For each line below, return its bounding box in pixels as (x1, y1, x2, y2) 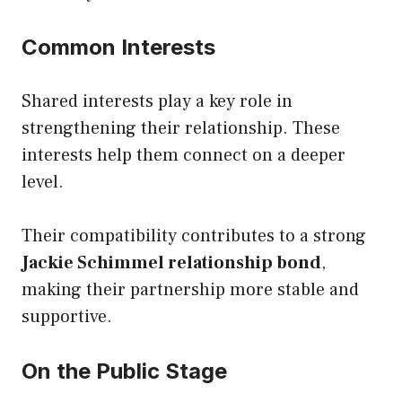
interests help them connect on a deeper (22, 143, 345, 167)
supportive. (22, 304, 112, 328)
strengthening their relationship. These (22, 116, 340, 140)
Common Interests (22, 33, 215, 60)
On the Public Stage (22, 357, 227, 384)
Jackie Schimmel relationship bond (22, 250, 321, 275)
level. (22, 170, 64, 194)
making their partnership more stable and (22, 277, 359, 301)
